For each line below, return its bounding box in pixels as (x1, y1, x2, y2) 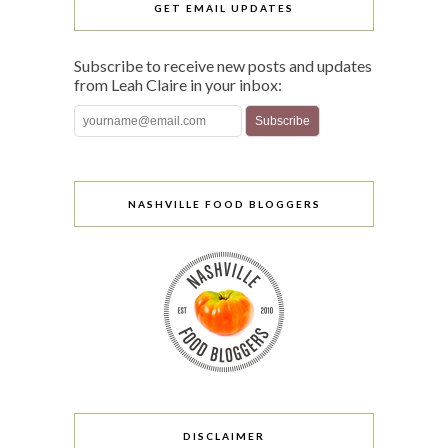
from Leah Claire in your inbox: (74, 74, 282, 94)
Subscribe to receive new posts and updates (74, 55, 372, 75)
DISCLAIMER (183, 429, 265, 442)
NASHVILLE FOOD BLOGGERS (127, 197, 321, 210)
